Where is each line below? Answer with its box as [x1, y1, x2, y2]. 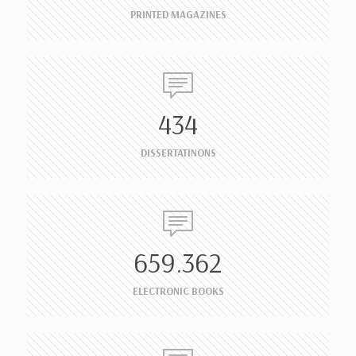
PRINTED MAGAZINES [130, 8, 226, 21]
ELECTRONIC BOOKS [132, 284, 224, 297]
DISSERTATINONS [140, 146, 216, 159]
